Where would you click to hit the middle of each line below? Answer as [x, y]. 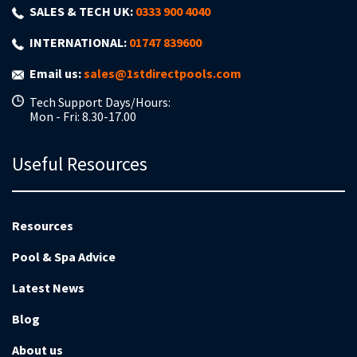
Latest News [48, 288]
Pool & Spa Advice [64, 257]
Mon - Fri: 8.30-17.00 [83, 116]
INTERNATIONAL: [79, 42]
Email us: [57, 73]
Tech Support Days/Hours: [100, 102]
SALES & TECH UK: [82, 11]
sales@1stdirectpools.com [163, 73]
